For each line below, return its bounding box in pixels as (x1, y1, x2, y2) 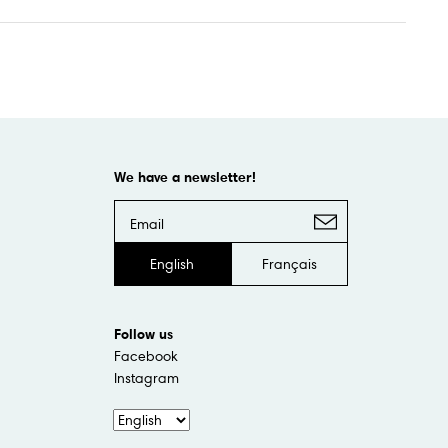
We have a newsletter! (113, 166, 256, 186)
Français (261, 254, 317, 273)
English (150, 254, 194, 273)
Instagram (113, 368, 179, 387)
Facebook (113, 346, 178, 365)
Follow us (113, 323, 173, 343)
